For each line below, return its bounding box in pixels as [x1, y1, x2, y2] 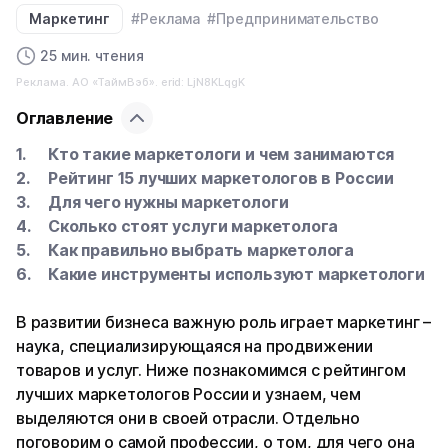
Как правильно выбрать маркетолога [48, 240, 355, 261]
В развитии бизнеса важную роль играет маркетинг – [16, 312, 432, 333]
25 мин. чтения [40, 47, 144, 65]
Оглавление [16, 108, 114, 129]
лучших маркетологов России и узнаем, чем [16, 384, 361, 405]
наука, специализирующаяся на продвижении [16, 336, 373, 357]
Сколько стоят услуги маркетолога [48, 216, 339, 237]
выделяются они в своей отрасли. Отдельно [16, 408, 360, 429]
